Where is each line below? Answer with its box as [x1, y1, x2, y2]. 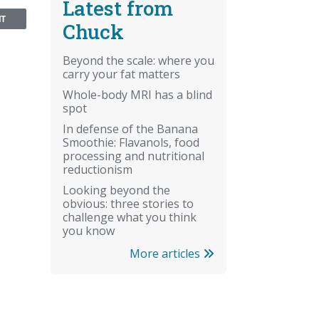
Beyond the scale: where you [63, 52, 214, 68]
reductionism [63, 161, 132, 177]
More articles [130, 245, 203, 261]
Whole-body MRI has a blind [63, 86, 212, 103]
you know [63, 222, 115, 239]
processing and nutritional [63, 147, 204, 164]
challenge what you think [63, 209, 197, 225]
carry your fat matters [63, 66, 180, 82]
